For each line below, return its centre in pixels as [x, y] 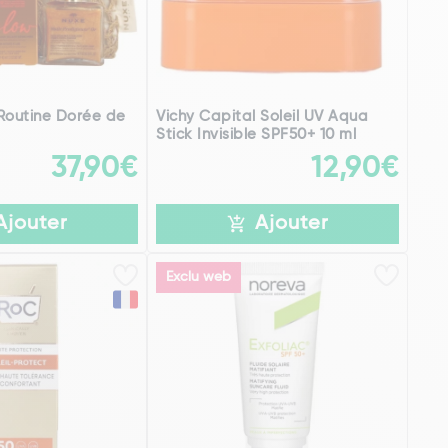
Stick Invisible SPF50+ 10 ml [256, 134]
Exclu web [199, 276]
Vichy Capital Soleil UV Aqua [262, 116]
